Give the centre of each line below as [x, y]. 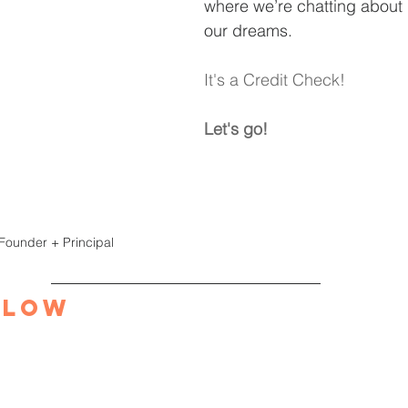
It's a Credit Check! [275, 79]
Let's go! [236, 128]
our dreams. [248, 30]
